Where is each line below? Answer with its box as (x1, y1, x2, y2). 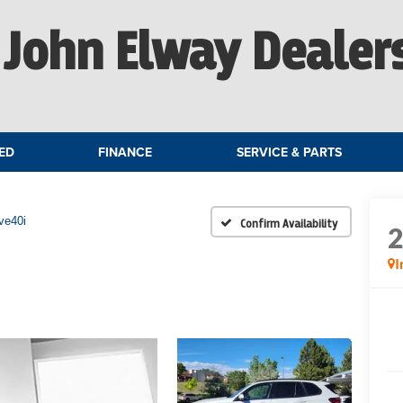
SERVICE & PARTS (236, 143, 342, 162)
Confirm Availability (240, 217, 337, 230)
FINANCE (98, 143, 153, 162)
